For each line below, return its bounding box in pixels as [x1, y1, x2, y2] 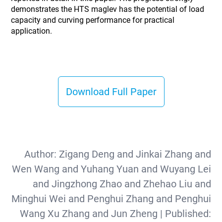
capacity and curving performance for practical [11, 15, 175, 25]
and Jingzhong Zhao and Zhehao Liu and [32, 178, 211, 190]
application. [11, 26, 53, 36]
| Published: [157, 208, 211, 220]
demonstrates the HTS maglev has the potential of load [11, 4, 205, 14]
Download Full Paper [65, 86, 157, 98]
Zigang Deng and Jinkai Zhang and [58, 148, 211, 160]
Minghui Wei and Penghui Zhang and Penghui [11, 193, 211, 205]
